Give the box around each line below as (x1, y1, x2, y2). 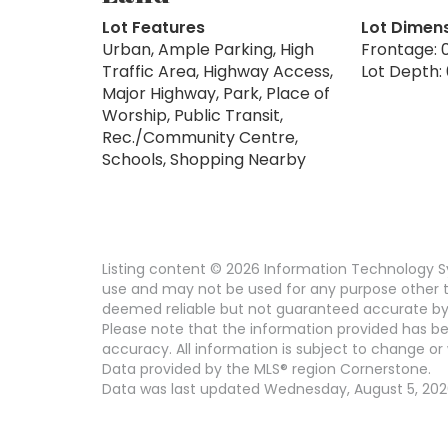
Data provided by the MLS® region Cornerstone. (102, 358, 431, 379)
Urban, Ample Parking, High (102, 37, 314, 61)
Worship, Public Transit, (102, 103, 283, 127)
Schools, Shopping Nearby (102, 147, 306, 171)
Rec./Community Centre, (102, 125, 298, 149)
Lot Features (102, 15, 205, 39)
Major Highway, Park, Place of (102, 81, 330, 105)
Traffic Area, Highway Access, (102, 59, 333, 83)
